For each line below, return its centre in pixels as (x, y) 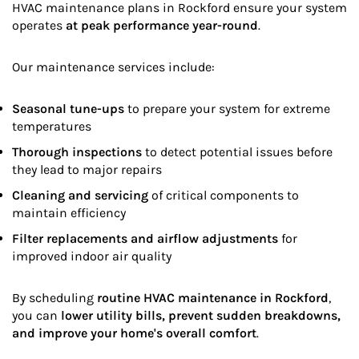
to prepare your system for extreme (227, 109)
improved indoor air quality (92, 256)
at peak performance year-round (162, 26)
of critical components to (224, 196)
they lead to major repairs (87, 170)
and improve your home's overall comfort (134, 333)
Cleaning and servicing (80, 196)
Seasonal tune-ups (68, 109)
